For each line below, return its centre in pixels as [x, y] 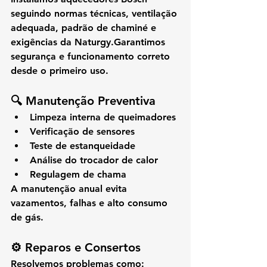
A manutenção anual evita [70, 189]
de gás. [27, 218]
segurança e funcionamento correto [92, 57]
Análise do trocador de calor [94, 160]
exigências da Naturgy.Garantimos [89, 42]
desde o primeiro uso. [60, 71]
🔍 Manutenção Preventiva [83, 101]
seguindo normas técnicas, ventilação [95, 14]
